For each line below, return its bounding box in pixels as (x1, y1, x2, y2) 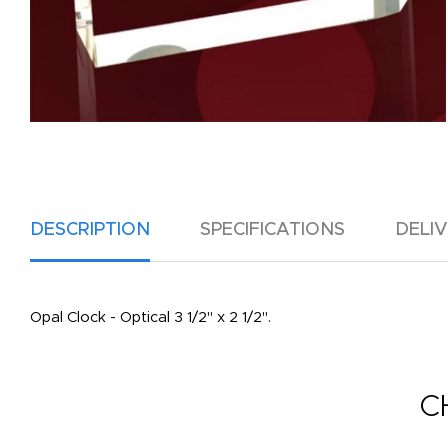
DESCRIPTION (30, 221, 150, 239)
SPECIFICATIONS (200, 221, 345, 239)
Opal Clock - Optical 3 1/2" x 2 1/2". (30, 310, 271, 325)
